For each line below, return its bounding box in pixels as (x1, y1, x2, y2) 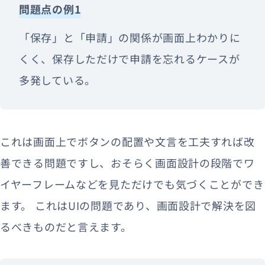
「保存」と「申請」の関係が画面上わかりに (19, 29, 241, 45)
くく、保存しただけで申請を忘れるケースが (19, 50, 240, 66)
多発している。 (19, 72, 96, 88)
